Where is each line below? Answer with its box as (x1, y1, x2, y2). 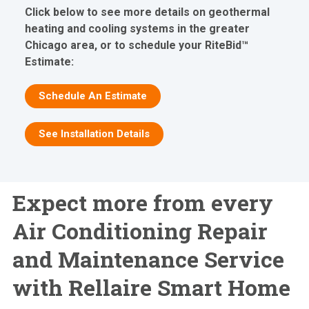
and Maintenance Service (12, 244, 284, 275)
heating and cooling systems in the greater (25, 22, 250, 36)
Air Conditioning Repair (12, 216, 268, 246)
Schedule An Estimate (39, 90, 148, 103)
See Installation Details (39, 128, 150, 141)
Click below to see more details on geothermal (25, 6, 270, 19)
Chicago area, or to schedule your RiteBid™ (25, 39, 249, 52)
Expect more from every (12, 188, 273, 218)
